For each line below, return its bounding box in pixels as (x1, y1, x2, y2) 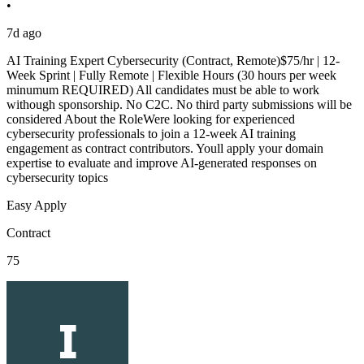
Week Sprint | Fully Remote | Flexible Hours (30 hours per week (6, 67, 336, 82)
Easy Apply (6, 197, 67, 212)
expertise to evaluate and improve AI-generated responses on (6, 155, 317, 170)
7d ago (6, 25, 41, 40)
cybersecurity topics (6, 170, 108, 184)
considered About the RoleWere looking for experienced (6, 111, 295, 126)
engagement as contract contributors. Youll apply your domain (6, 141, 323, 155)
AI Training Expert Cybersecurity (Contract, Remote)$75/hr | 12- (6, 53, 340, 67)
